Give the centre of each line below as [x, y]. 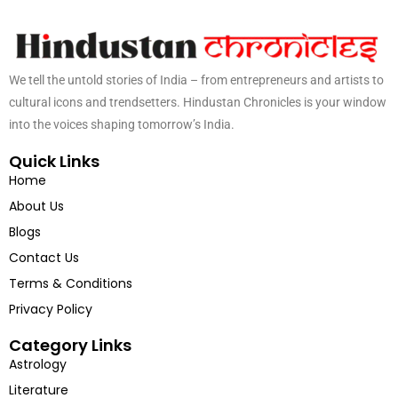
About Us [36, 225]
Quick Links [54, 180]
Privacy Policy [51, 328]
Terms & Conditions [71, 302]
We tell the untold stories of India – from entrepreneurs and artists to [196, 99]
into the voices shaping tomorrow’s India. [122, 143]
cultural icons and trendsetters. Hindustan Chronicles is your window [198, 121]
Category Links [70, 364]
